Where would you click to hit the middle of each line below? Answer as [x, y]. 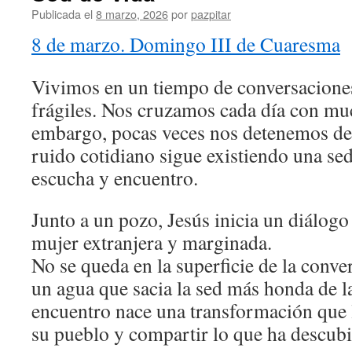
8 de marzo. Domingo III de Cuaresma [186, 44]
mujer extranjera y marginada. [152, 242]
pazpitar [211, 14]
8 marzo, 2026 [132, 14]
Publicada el [62, 14]
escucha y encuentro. [115, 178]
